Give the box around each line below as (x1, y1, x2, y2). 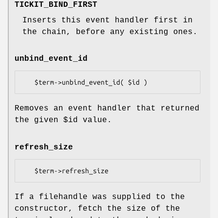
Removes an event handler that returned (15, 104, 200, 113)
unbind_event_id (15, 54, 88, 64)
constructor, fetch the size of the (15, 204, 180, 213)
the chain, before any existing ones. (22, 28, 198, 37)
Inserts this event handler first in (22, 16, 193, 25)
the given (15, 116, 63, 125)
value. (78, 116, 112, 125)
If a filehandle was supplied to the (15, 192, 185, 201)
